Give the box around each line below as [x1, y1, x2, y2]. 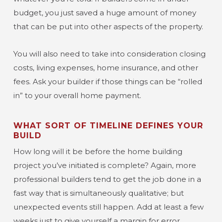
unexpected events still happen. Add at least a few [13, 202, 204, 212]
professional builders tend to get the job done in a [13, 174, 201, 184]
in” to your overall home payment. [13, 91, 141, 100]
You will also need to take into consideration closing [13, 49, 206, 58]
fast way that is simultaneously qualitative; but [13, 188, 184, 198]
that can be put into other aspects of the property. [13, 22, 203, 31]
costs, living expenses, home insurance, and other [13, 63, 198, 72]
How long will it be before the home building [13, 147, 182, 156]
